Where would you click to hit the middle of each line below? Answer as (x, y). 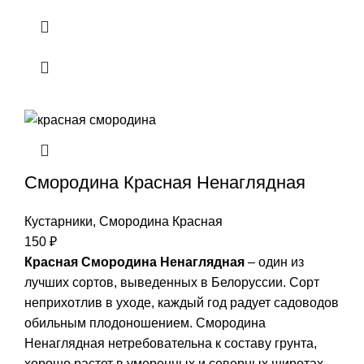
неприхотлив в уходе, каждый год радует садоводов (182, 302)
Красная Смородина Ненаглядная (134, 262)
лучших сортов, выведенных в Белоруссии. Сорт (172, 282)
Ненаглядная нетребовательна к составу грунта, (171, 343)
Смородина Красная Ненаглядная (165, 182)
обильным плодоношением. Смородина (145, 323)
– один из (274, 262)
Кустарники (58, 221)
